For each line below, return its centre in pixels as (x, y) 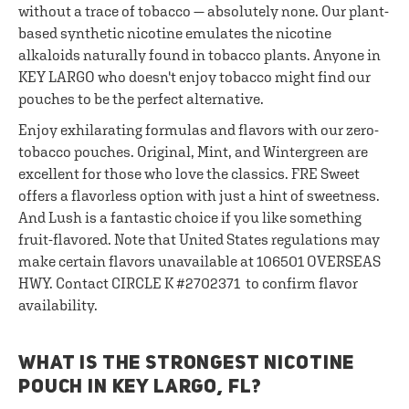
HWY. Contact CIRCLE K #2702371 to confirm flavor (188, 283)
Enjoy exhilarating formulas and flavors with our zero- (199, 130)
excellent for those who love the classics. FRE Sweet (189, 173)
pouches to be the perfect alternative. (141, 99)
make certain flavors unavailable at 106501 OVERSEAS (199, 261)
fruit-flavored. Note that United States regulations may (199, 239)
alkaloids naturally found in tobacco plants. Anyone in (199, 55)
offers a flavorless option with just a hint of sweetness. (199, 195)
